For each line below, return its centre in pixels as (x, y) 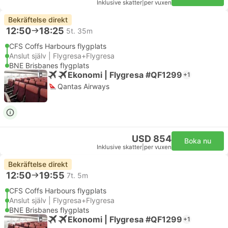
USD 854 (152, 139)
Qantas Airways (83, 86)
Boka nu (198, 141)
